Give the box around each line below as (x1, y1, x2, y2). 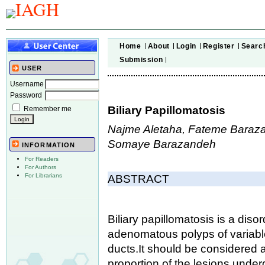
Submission (119, 55, 163, 64)
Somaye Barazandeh (108, 137, 216, 150)
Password (10, 91, 42, 99)
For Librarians (25, 172, 62, 179)
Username (10, 79, 44, 88)
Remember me (24, 104, 72, 113)
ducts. (108, 242, 139, 255)
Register (202, 41, 235, 50)
